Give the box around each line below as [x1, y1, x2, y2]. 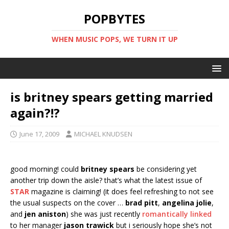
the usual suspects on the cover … [10, 198, 125, 208]
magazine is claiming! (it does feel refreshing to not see [29, 187, 214, 196]
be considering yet [134, 164, 197, 174]
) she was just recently [66, 209, 142, 219]
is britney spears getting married [10, 88, 213, 105]
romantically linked [142, 209, 212, 219]
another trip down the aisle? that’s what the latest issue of [10, 175, 202, 185]
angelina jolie [162, 198, 212, 208]
